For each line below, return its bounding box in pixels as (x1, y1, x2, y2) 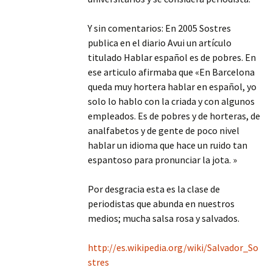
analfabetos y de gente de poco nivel (88, 124, 239, 136)
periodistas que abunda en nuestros (88, 197, 235, 210)
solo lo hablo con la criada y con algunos (88, 95, 255, 107)
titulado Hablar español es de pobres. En (88, 51, 256, 63)
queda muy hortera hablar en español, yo (88, 80, 257, 93)
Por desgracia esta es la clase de (88, 183, 220, 195)
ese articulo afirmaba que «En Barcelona (88, 66, 255, 78)
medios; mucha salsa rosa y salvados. (88, 212, 239, 224)
